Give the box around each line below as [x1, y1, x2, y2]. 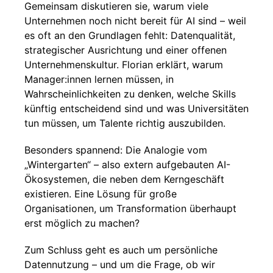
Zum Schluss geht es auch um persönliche [24, 244, 218, 256]
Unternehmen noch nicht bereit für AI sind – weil [24, 15, 246, 27]
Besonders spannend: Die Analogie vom [24, 144, 207, 156]
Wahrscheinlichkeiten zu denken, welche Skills [24, 88, 236, 100]
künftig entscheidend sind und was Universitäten [24, 102, 249, 115]
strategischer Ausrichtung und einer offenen [24, 44, 227, 56]
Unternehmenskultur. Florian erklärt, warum [24, 58, 223, 71]
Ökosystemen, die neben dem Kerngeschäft [24, 173, 224, 185]
